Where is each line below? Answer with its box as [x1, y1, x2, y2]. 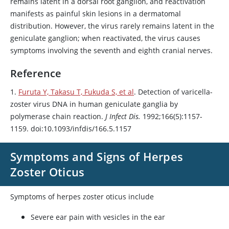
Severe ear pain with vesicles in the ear [31, 212, 165, 222]
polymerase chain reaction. [10, 111, 105, 121]
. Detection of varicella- [134, 87, 213, 97]
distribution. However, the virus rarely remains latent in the [10, 21, 214, 31]
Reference [10, 66, 61, 80]
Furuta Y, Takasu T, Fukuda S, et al [18, 87, 134, 97]
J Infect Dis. [105, 111, 141, 121]
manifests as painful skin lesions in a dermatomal [10, 9, 181, 18]
